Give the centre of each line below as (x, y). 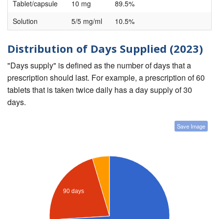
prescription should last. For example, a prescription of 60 (106, 77)
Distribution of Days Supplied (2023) (105, 49)
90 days (73, 191)
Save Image (191, 126)
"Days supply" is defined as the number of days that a (99, 65)
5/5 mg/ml (87, 21)
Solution (25, 21)
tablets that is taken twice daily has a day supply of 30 (100, 89)
